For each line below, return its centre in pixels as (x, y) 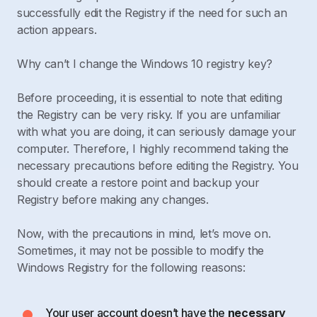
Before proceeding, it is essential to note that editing (150, 98)
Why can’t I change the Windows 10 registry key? (145, 64)
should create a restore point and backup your (138, 183)
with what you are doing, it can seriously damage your (157, 132)
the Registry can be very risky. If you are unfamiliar (149, 115)
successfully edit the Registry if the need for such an (152, 13)
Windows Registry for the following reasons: (131, 267)
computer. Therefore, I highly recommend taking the (153, 149)
